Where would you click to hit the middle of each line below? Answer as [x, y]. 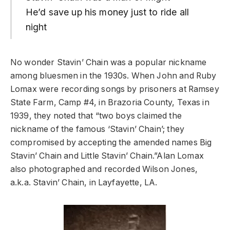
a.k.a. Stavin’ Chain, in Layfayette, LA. [84, 182]
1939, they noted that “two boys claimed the [96, 116]
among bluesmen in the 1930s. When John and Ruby [113, 75]
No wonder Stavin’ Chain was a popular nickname [109, 62]
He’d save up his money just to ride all [107, 12]
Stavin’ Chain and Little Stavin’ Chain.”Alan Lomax [107, 156]
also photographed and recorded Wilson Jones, [104, 169]
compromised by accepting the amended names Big [111, 142]
